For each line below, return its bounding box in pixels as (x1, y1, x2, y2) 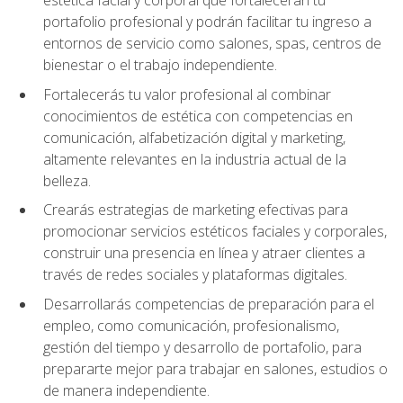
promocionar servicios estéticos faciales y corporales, (43, 221, 387, 242)
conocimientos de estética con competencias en (43, 105, 353, 126)
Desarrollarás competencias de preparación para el (43, 293, 374, 314)
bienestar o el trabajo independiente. (43, 54, 277, 75)
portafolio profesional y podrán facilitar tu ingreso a (43, 11, 372, 31)
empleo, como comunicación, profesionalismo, (43, 315, 339, 336)
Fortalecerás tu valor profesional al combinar (43, 84, 331, 104)
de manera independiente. (43, 380, 210, 400)
